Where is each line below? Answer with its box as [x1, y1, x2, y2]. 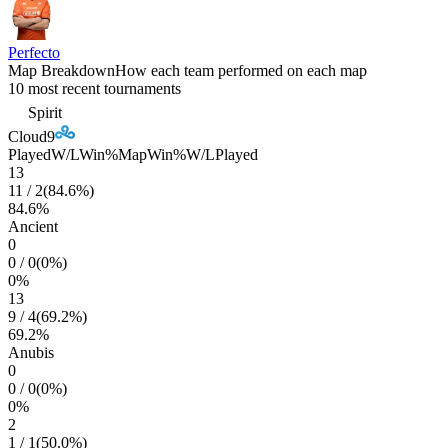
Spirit [28, 104, 62, 121]
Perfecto [8, 44, 60, 61]
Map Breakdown [8, 62, 115, 79]
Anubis [8, 344, 54, 361]
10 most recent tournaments [8, 80, 181, 97]
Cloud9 [8, 128, 55, 145]
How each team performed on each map [115, 62, 367, 79]
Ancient [8, 218, 58, 235]
